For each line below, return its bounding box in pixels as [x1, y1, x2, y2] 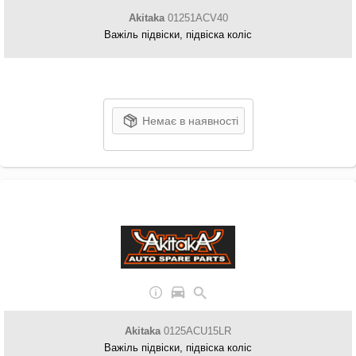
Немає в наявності [141, 114, 238, 127]
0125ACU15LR [161, 325, 231, 337]
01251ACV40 [164, 12, 228, 24]
